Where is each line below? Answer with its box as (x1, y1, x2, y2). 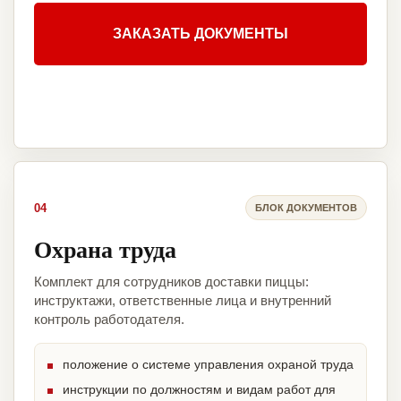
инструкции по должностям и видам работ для (63, 382, 336, 397)
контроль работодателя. (34, 311, 184, 328)
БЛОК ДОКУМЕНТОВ (255, 201, 357, 213)
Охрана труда (34, 232, 176, 267)
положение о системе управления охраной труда (63, 357, 354, 372)
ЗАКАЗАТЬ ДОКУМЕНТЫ (113, 26, 288, 42)
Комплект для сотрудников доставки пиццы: (34, 274, 309, 290)
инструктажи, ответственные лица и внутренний (34, 293, 331, 309)
